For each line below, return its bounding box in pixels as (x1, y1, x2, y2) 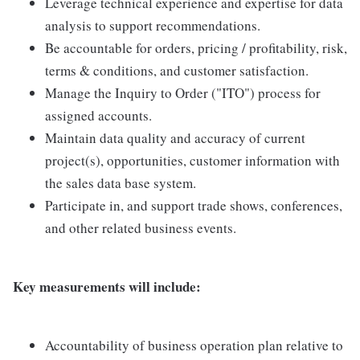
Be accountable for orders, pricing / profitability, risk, (45, 39, 347, 57)
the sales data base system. (45, 174, 196, 192)
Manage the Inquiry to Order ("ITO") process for (45, 84, 321, 102)
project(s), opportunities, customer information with (45, 151, 340, 170)
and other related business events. (45, 219, 236, 237)
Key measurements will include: (13, 276, 201, 297)
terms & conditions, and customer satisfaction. (45, 61, 309, 80)
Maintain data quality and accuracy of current (45, 129, 305, 147)
